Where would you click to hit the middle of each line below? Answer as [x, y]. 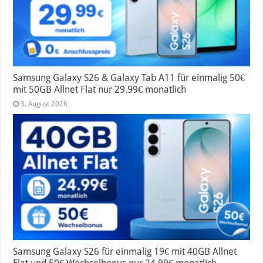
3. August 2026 [44, 104]
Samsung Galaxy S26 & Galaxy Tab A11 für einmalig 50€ [129, 78]
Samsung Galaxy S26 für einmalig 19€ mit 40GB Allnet [125, 252]
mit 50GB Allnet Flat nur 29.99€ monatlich [100, 90]
